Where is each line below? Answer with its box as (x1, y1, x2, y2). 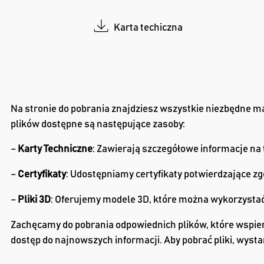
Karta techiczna (114, 22, 183, 32)
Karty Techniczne (18, 144, 93, 154)
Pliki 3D (18, 194, 51, 204)
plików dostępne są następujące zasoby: (11, 119, 185, 129)
